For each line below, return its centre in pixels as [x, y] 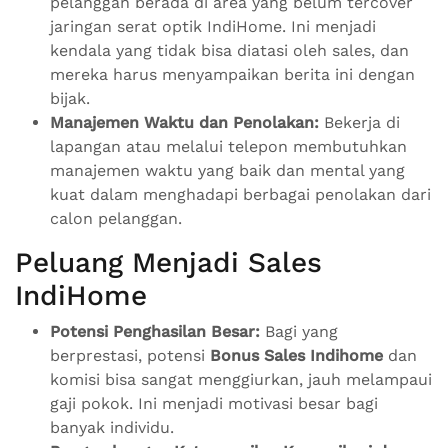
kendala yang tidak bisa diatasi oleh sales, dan [229, 51]
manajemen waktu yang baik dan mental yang [227, 171]
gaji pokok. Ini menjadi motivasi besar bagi [214, 404]
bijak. [70, 99]
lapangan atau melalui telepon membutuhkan [228, 147]
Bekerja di [359, 123]
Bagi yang [299, 332]
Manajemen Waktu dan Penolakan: [184, 123]
